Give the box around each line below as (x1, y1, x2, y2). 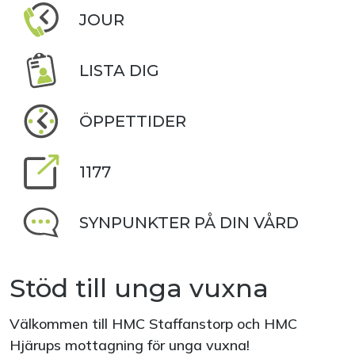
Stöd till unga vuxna (10, 273, 269, 303)
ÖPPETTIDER (79, 112, 186, 131)
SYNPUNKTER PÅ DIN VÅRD (79, 213, 299, 232)
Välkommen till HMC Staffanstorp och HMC (10, 315, 297, 333)
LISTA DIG (79, 61, 159, 80)
